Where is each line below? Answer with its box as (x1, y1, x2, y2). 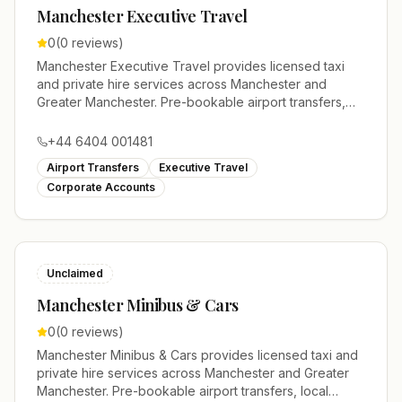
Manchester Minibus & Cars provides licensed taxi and (37, 347, 358, 363)
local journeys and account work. (37, 112, 232, 127)
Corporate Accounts (47, 180, 155, 194)
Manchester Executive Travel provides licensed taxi (37, 58, 345, 74)
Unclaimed (47, 267, 103, 280)
